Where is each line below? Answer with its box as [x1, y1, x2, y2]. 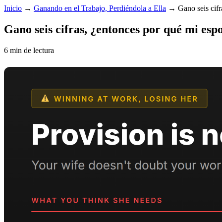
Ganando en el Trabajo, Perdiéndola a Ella [34, 4, 166, 12]
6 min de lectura [4, 46, 54, 55]
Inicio [4, 4, 22, 12]
